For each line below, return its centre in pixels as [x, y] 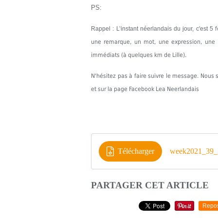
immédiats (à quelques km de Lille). [139, 55]
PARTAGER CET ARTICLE [150, 185]
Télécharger [136, 151]
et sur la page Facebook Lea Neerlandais [145, 89]
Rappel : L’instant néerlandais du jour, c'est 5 [152, 29]
